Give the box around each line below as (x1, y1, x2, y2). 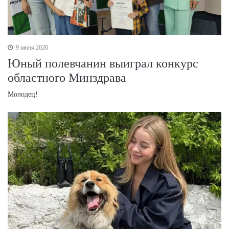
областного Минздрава (8, 71, 126, 85)
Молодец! (8, 90, 38, 99)
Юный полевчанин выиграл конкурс (8, 57, 198, 71)
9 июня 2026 (14, 44, 48, 52)
